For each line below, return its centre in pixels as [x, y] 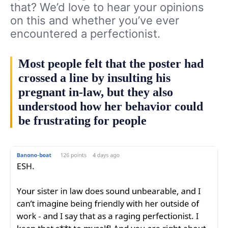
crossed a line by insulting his [94, 78]
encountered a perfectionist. [85, 34]
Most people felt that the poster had [111, 64]
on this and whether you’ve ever [95, 21]
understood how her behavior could [111, 107]
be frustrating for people [82, 121]
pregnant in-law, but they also [96, 92]
